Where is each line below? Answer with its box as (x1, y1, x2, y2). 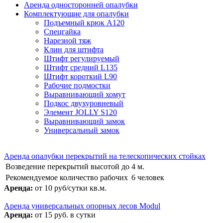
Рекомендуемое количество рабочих (5, 173, 128, 182)
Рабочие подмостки (44, 81, 111, 90)
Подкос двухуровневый (44, 99, 123, 108)
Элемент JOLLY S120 (44, 108, 117, 116)
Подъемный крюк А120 (44, 18, 124, 27)
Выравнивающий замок (44, 116, 125, 125)
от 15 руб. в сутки (35, 210, 96, 219)
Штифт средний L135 (44, 63, 117, 72)
